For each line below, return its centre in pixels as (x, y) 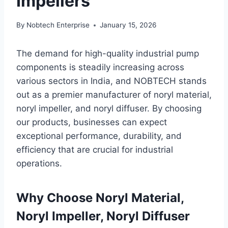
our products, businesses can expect (92, 122)
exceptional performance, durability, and (99, 136)
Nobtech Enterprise (58, 25)
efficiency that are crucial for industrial (95, 150)
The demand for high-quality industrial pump (108, 54)
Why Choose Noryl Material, (100, 198)
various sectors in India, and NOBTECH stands (111, 81)
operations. (39, 164)
